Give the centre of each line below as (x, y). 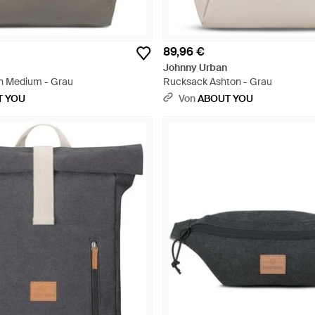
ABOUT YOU (225, 98)
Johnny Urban (195, 67)
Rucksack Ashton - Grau (218, 82)
